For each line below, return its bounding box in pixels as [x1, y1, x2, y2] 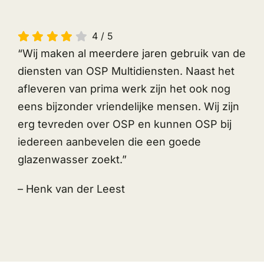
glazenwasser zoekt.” [17, 153, 127, 166]
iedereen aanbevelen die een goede [17, 135, 201, 148]
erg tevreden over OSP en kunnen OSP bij [17, 117, 232, 130]
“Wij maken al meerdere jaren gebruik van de [17, 47, 246, 60]
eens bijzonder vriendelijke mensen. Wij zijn [17, 100, 239, 113]
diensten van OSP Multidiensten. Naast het [17, 64, 235, 77]
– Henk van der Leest [17, 182, 125, 195]
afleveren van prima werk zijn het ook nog [17, 82, 230, 95]
